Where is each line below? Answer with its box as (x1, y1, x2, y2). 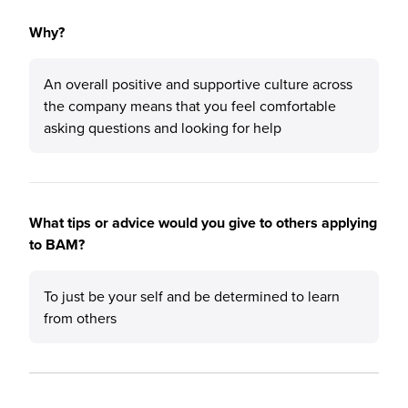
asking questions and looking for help (44, 117, 281, 138)
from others (44, 308, 117, 328)
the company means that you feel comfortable (44, 96, 336, 116)
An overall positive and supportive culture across (44, 74, 352, 94)
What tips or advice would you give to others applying (29, 212, 377, 233)
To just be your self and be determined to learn (44, 286, 340, 306)
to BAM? (29, 234, 85, 255)
